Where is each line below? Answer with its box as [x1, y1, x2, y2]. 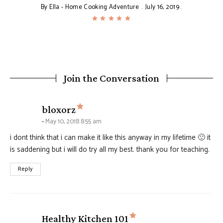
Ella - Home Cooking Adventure [49, 2, 139, 12]
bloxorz [42, 104, 76, 115]
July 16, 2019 [145, 2, 180, 12]
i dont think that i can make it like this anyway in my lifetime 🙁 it [10, 131, 211, 144]
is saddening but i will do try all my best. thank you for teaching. [10, 143, 210, 156]
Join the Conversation [64, 72, 159, 84]
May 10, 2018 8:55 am [45, 116, 102, 127]
